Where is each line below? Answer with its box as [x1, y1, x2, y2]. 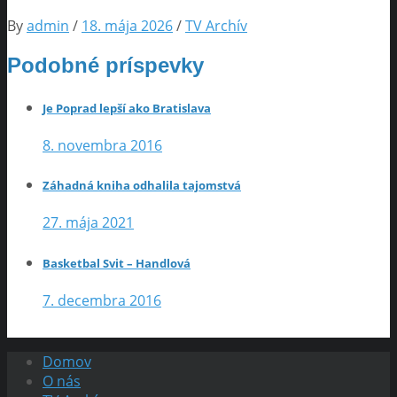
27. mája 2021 [43, 213, 134, 233]
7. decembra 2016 [43, 290, 161, 310]
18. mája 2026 [82, 15, 173, 35]
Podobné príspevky [7, 52, 204, 77]
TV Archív [185, 15, 247, 35]
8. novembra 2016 [43, 136, 162, 155]
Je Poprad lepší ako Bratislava [43, 99, 211, 116]
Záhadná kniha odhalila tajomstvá [43, 177, 241, 194]
